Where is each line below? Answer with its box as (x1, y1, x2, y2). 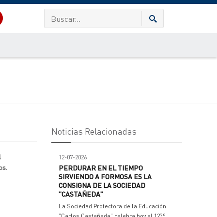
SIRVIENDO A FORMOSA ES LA (59, 172, 152, 181)
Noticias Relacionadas (51, 125, 137, 137)
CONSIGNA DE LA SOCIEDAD (59, 181, 145, 189)
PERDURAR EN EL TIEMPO (59, 163, 143, 172)
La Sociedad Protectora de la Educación (59, 202, 166, 210)
